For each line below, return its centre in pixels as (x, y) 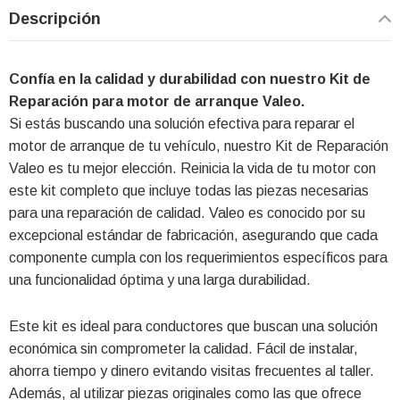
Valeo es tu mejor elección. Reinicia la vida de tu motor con (192, 168)
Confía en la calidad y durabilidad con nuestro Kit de (190, 79)
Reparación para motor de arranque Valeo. (157, 101)
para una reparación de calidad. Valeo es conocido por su (187, 212)
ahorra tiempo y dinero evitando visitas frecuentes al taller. (192, 371)
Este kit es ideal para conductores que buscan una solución (193, 326)
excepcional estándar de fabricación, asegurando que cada (193, 235)
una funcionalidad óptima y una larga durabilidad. (160, 279)
